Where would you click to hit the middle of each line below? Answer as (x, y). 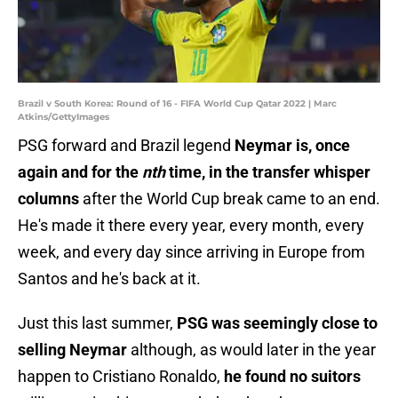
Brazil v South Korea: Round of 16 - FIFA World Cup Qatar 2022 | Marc (177, 104)
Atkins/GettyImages (64, 117)
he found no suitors (292, 377)
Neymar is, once (292, 146)
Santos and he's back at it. (109, 279)
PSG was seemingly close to (277, 323)
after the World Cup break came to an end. (230, 199)
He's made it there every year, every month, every (191, 226)
